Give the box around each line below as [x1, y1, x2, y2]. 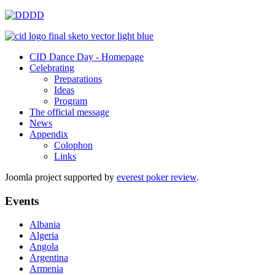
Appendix [29, 129, 68, 139]
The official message [29, 107, 109, 117]
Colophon [54, 140, 93, 150]
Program [54, 96, 87, 106]
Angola [29, 241, 58, 252]
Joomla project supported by [5, 172, 117, 182]
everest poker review [117, 172, 196, 182]
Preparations [54, 74, 102, 84]
